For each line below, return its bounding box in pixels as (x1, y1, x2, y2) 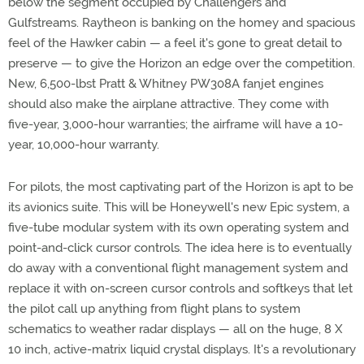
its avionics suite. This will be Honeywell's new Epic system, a (8, 200, 349, 214)
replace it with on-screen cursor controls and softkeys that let (8, 281, 353, 296)
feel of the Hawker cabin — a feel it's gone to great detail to (8, 36, 342, 50)
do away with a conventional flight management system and (8, 261, 348, 275)
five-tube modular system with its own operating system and (8, 220, 349, 235)
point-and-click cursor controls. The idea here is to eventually (8, 240, 352, 255)
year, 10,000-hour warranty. (8, 137, 159, 152)
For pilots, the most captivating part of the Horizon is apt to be (8, 180, 353, 194)
